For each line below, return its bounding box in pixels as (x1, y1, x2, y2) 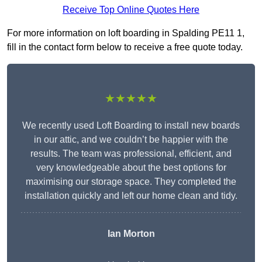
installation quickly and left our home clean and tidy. (25, 191, 237, 201)
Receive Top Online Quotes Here (63, 5, 199, 15)
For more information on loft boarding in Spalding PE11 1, (7, 28, 244, 39)
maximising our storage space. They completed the (26, 177, 236, 187)
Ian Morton (107, 229, 155, 239)
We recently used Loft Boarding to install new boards (22, 120, 240, 131)
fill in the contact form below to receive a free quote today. (7, 42, 243, 53)
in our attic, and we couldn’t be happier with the (34, 135, 228, 145)
